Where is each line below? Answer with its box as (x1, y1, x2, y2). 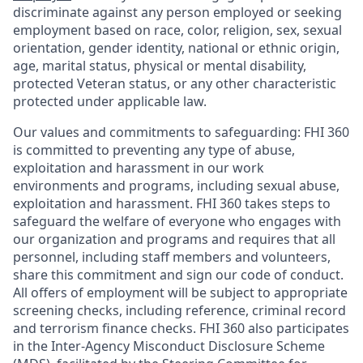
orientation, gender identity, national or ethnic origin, (13, 39, 340, 57)
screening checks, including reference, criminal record (13, 301, 346, 319)
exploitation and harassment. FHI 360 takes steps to (13, 194, 331, 212)
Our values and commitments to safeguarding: (13, 123, 301, 141)
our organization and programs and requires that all (13, 230, 335, 248)
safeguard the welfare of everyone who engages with (13, 212, 341, 230)
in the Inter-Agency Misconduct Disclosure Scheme (13, 337, 325, 355)
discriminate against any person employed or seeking (13, 3, 342, 21)
